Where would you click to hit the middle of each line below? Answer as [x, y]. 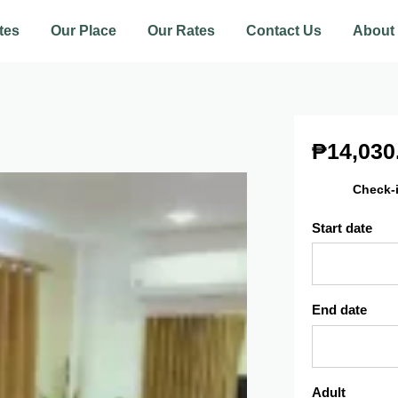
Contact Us [284, 31]
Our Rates [182, 31]
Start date [342, 227]
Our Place [84, 31]
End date [340, 310]
